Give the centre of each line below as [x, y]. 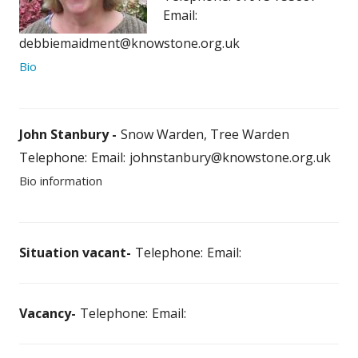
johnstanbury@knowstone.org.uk [230, 158]
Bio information [61, 181]
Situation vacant [73, 253]
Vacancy [45, 314]
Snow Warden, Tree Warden [205, 135]
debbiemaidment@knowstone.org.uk [129, 44]
